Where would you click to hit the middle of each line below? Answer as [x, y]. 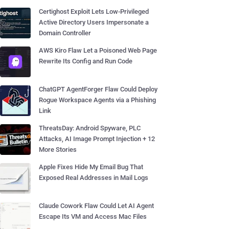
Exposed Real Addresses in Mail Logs [94, 178]
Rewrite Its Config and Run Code [86, 61]
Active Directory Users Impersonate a [94, 22]
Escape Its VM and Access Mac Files [93, 216]
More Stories [58, 150]
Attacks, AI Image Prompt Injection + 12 [97, 139]
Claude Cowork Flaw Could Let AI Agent [96, 206]
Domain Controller [65, 33]
